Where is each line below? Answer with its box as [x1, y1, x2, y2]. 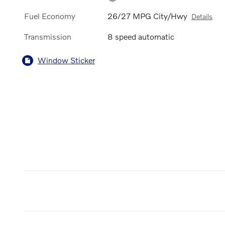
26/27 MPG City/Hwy [107, 11, 188, 21]
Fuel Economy [24, 11, 75, 21]
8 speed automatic [107, 31, 175, 41]
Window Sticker [38, 55, 95, 65]
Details [191, 12, 213, 21]
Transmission [24, 31, 71, 41]
